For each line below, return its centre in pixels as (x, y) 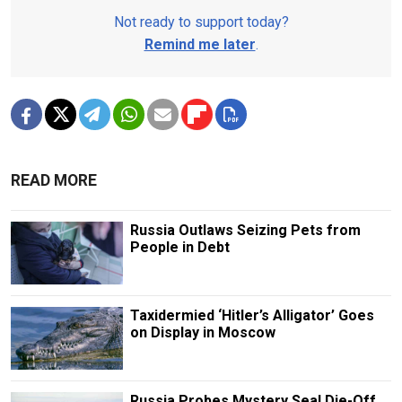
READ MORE (54, 180)
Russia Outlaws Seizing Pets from (245, 230)
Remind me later (200, 44)
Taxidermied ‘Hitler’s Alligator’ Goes (252, 315)
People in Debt (179, 247)
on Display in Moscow (202, 332)
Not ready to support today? (201, 22)
